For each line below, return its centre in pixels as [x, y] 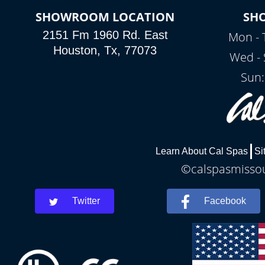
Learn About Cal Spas [202, 151]
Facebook [225, 201]
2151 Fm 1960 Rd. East [105, 35]
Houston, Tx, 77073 [105, 50]
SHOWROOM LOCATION [105, 17]
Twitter [86, 201]
